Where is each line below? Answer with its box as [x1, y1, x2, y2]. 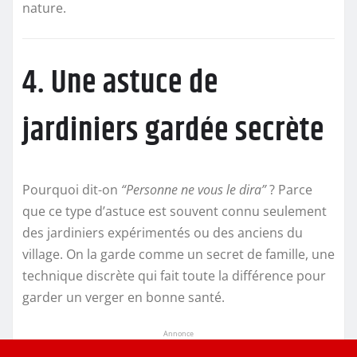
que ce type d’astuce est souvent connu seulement [22, 202, 327, 220]
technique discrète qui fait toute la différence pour [22, 266, 326, 284]
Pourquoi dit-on [22, 180, 121, 198]
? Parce [266, 180, 312, 198]
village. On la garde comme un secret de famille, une [22, 245, 335, 263]
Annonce [163, 328, 194, 339]
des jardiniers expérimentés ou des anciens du [22, 223, 303, 241]
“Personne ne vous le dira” [121, 180, 266, 198]
